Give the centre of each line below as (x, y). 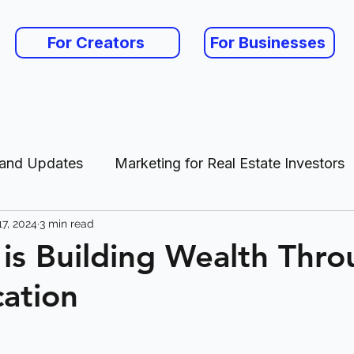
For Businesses (268, 43)
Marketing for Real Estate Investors (230, 163)
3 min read (67, 223)
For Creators (96, 43)
